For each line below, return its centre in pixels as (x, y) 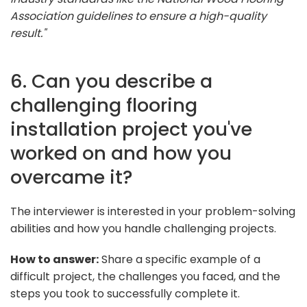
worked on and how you (121, 153)
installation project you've (131, 129)
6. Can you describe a (111, 81)
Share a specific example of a (180, 259)
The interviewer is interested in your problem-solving (153, 211)
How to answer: (54, 259)
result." (28, 33)
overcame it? (72, 177)
